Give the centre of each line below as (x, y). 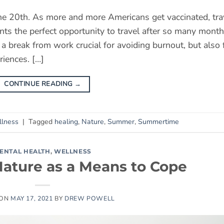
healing (66, 122)
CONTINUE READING (39, 84)
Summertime (158, 122)
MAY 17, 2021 (31, 198)
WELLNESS (72, 151)
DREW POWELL (89, 198)
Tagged (41, 122)
